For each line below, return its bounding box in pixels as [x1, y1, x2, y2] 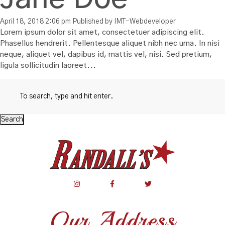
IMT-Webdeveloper [114, 18, 176, 26]
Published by [72, 18, 114, 26]
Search [1, 116, 23, 124]
